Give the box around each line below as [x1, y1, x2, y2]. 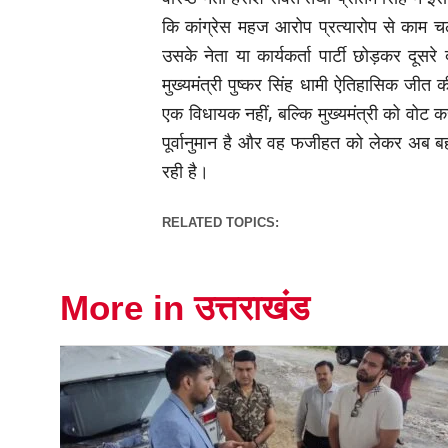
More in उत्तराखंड [60, 288, 309, 328]
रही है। [162, 158, 210, 184]
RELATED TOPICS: [162, 215, 280, 231]
